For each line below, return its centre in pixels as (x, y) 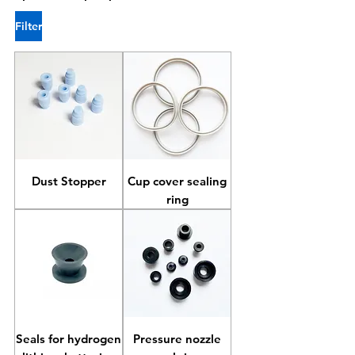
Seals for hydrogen (69, 339)
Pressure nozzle (177, 339)
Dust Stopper (69, 181)
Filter (29, 26)
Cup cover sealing (177, 181)
